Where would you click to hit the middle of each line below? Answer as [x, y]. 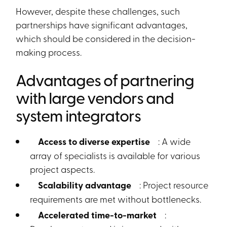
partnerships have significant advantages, [102, 24]
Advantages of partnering [105, 80]
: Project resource [172, 184]
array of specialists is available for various [115, 155]
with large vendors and [95, 97]
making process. [49, 52]
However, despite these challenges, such [98, 11]
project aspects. [63, 169]
